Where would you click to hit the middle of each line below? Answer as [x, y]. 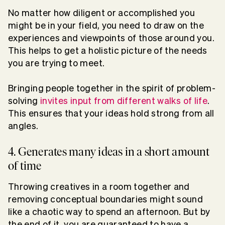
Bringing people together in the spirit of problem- [112, 88]
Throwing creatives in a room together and [99, 187]
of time [25, 166]
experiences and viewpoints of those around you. [111, 38]
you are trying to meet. [58, 63]
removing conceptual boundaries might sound [106, 199]
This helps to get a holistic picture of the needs [108, 51]
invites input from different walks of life [124, 101]
